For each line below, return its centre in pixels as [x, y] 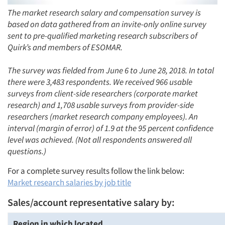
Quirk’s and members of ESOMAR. [65, 47]
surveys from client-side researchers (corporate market [103, 93]
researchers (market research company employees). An [103, 117]
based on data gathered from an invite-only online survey [107, 24]
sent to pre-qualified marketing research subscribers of [102, 36]
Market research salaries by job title [69, 182]
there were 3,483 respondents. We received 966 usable [100, 82]
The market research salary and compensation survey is [104, 13]
